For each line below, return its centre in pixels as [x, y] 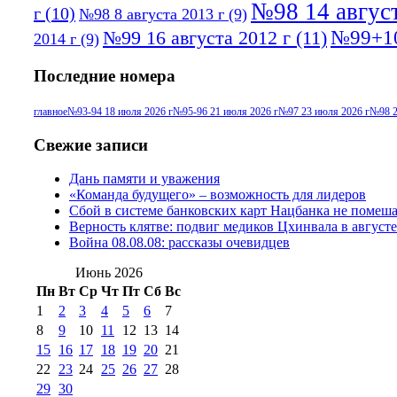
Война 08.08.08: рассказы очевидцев [179, 243]
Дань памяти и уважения [144, 179]
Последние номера [105, 76]
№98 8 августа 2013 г [152, 15]
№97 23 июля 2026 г [324, 111]
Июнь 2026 [109, 273]
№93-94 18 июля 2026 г [120, 111]
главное [51, 111]
